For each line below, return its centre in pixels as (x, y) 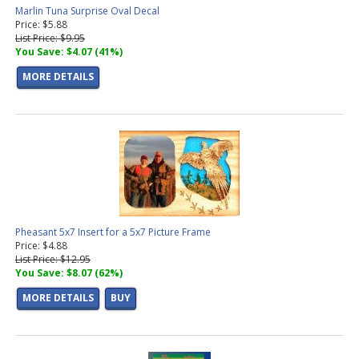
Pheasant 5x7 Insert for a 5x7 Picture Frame (113, 232)
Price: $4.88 (41, 246)
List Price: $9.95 (50, 38)
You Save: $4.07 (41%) (69, 52)
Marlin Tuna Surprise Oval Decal (87, 11)
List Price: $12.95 (53, 260)
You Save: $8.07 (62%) (69, 273)
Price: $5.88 (41, 25)
